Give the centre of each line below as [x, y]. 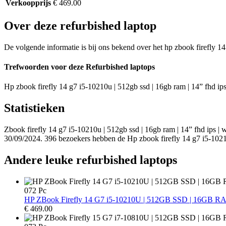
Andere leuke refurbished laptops [91, 160]
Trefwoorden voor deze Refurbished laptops [79, 67]
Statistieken [34, 108]
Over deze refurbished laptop [80, 25]
